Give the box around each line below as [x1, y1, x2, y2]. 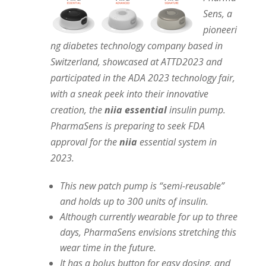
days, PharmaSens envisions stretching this [59, 225, 236, 239]
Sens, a [202, 7, 232, 20]
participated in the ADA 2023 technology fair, [50, 71, 235, 84]
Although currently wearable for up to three [59, 210, 237, 223]
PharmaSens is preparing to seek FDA [50, 119, 205, 132]
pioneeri [202, 23, 237, 36]
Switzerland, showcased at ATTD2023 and [50, 55, 222, 68]
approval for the [50, 135, 119, 148]
